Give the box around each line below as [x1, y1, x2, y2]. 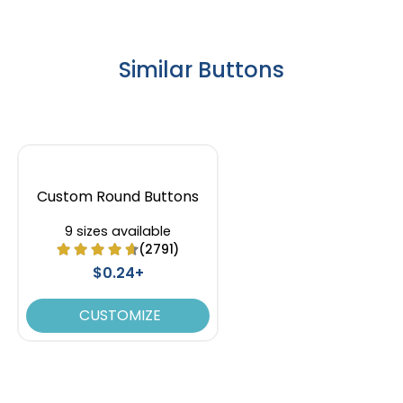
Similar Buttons [119, 55, 284, 85]
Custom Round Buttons [37, 186, 200, 208]
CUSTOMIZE [75, 305, 161, 327]
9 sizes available [65, 222, 172, 241]
